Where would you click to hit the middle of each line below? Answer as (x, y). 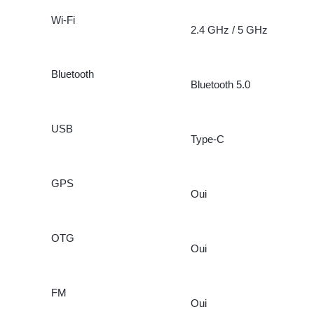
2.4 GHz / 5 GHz (229, 30)
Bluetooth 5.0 (220, 85)
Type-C (207, 139)
